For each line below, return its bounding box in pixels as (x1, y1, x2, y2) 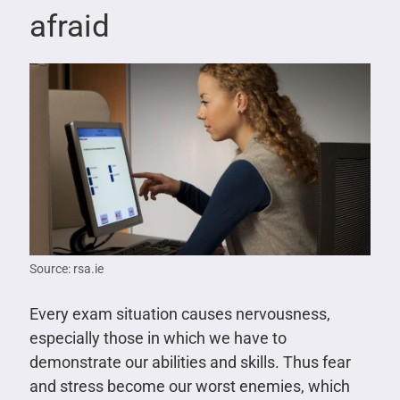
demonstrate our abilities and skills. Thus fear (29, 352, 351, 371)
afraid (29, 7, 110, 45)
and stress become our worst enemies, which (29, 376, 350, 396)
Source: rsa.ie (29, 261, 104, 276)
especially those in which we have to (29, 328, 287, 347)
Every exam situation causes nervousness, (29, 304, 330, 323)
